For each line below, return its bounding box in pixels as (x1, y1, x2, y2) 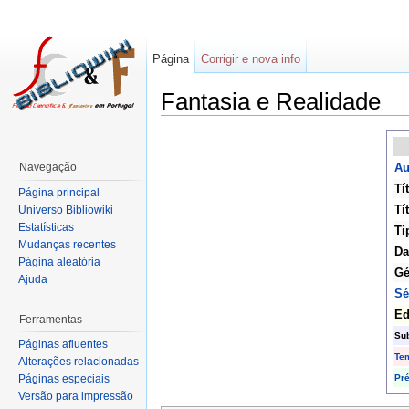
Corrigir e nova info (201, 52, 301, 66)
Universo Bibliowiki (18, 203, 113, 216)
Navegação (19, 161, 77, 173)
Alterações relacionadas (18, 355, 139, 369)
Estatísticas (18, 220, 74, 234)
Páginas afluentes (18, 338, 108, 351)
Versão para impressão (18, 390, 133, 404)
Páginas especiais (18, 372, 110, 386)
